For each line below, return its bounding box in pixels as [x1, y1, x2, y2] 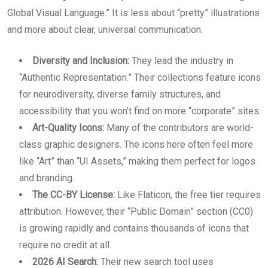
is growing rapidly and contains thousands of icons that [19, 223, 249, 234]
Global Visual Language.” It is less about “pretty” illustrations [7, 7, 260, 19]
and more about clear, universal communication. [7, 24, 203, 36]
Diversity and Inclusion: [32, 55, 129, 67]
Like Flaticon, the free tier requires [115, 189, 261, 201]
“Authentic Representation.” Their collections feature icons [19, 72, 261, 84]
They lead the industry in [129, 55, 233, 67]
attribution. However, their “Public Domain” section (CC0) [19, 206, 253, 218]
